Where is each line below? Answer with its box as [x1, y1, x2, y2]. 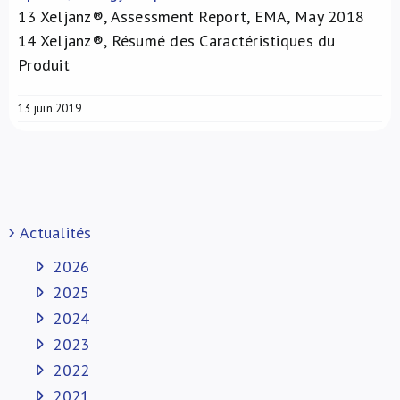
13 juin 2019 [18, 100, 82, 116]
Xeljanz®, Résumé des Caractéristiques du [36, 29, 336, 51]
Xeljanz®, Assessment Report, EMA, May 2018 [36, 5, 365, 27]
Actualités [20, 221, 92, 243]
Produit [18, 54, 70, 75]
